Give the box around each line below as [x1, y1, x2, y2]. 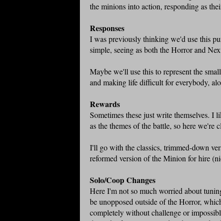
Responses [90, 22, 124, 34]
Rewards [90, 98, 120, 110]
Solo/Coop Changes [90, 174, 155, 186]
